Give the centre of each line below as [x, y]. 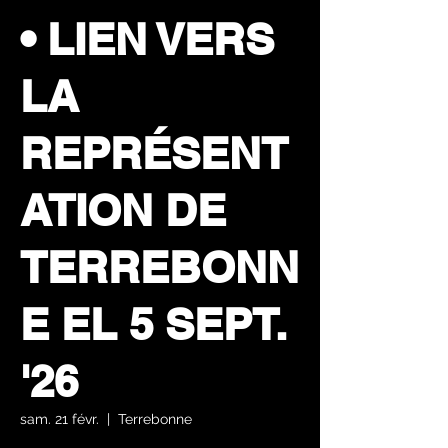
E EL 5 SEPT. [153, 324]
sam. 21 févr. [59, 419]
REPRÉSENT [154, 153]
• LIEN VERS [147, 39]
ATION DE [123, 210]
